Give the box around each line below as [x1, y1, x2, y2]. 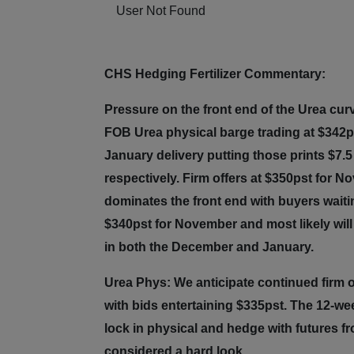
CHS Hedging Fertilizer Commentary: [104, 67, 326, 81]
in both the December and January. [104, 240, 314, 254]
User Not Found [116, 4, 205, 18]
